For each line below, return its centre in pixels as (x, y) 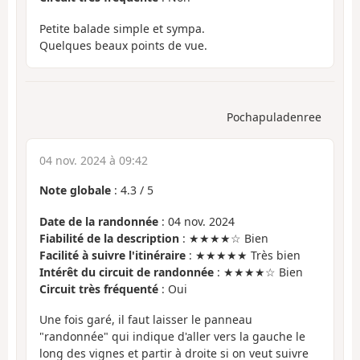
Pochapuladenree (274, 117)
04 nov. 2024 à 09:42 (94, 161)
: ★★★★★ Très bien (243, 255)
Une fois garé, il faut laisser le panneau (146, 320)
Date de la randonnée (99, 221)
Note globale (75, 190)
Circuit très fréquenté (99, 288)
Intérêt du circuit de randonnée (127, 272)
